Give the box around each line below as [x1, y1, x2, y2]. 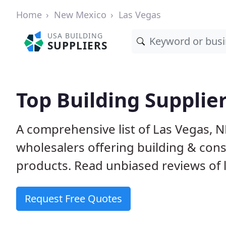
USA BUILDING [47, 31, 103, 40]
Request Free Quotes [25, 192, 122, 205]
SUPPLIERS [47, 38, 108, 52]
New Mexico [54, 9, 106, 21]
